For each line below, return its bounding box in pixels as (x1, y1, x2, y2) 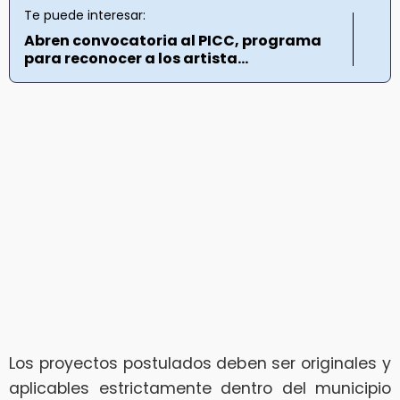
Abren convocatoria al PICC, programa (24, 30, 321, 52)
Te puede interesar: (24, 6, 146, 25)
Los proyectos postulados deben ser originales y (9, 352, 391, 374)
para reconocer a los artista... (24, 48, 248, 70)
